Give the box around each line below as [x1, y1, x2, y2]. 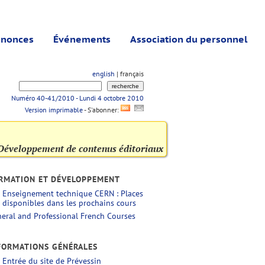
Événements [53, 33, 111, 45]
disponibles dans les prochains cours [2, 198, 136, 208]
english [92, 69, 115, 78]
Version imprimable [23, 105, 84, 114]
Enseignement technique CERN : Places [2, 188, 143, 199]
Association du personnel [130, 33, 247, 45]
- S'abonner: [84, 105, 121, 114]
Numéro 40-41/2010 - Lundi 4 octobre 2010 [11, 93, 144, 102]
